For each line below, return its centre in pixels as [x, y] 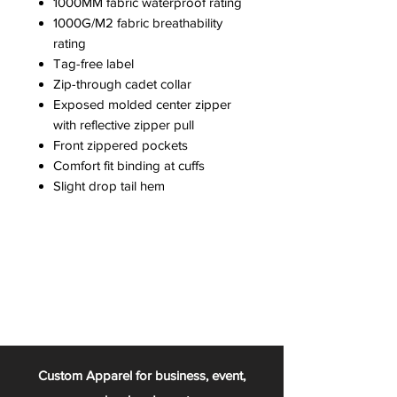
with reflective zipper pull [124, 124]
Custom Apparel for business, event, [142, 375]
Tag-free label [93, 63]
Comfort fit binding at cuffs [129, 165]
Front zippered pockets [121, 144]
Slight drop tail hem [109, 185]
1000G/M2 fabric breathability [138, 22]
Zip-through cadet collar [122, 83]
